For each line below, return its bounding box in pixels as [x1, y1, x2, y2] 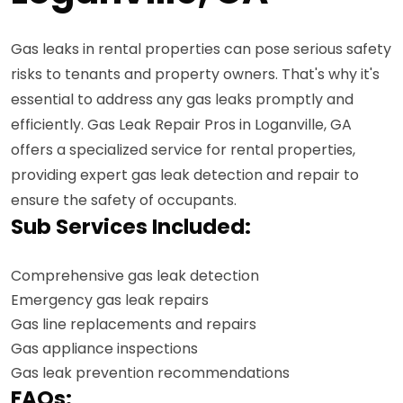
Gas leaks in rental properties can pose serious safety [11, 39, 391, 59]
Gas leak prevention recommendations [11, 363, 290, 383]
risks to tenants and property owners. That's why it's [11, 64, 380, 85]
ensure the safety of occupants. [11, 190, 237, 210]
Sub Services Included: [11, 212, 251, 241]
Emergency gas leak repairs [11, 290, 209, 310]
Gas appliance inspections [11, 338, 198, 359]
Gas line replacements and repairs [11, 314, 256, 335]
